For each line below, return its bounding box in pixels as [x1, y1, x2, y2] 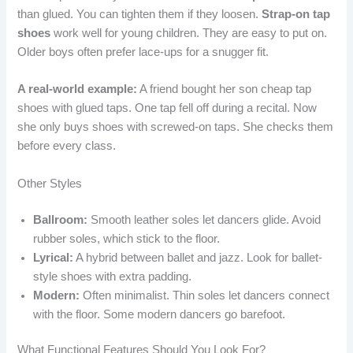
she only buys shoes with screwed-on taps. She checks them [17, 121, 334, 134]
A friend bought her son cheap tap [137, 83, 312, 96]
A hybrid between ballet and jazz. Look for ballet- [73, 251, 323, 264]
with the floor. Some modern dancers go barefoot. [33, 307, 286, 321]
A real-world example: [17, 83, 138, 96]
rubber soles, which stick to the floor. [33, 232, 221, 245]
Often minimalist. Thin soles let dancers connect [80, 288, 330, 302]
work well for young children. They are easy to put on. [50, 27, 328, 40]
